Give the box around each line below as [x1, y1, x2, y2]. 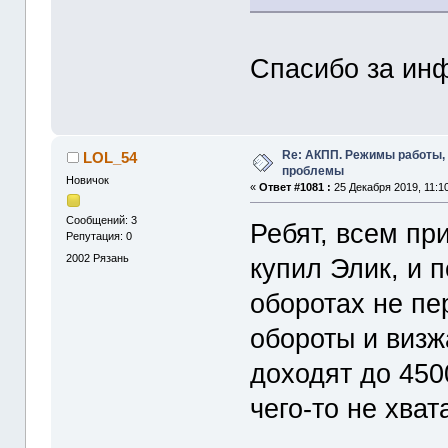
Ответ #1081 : [259, 181, 332, 193]
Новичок [66, 173, 110, 186]
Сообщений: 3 [66, 214, 138, 227]
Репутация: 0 [66, 230, 133, 243]
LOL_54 [82, 148, 137, 166]
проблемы [282, 164, 345, 178]
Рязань [93, 251, 130, 264]
